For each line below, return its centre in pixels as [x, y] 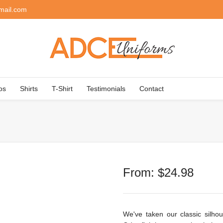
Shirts [29, 89]
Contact [152, 89]
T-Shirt [62, 89]
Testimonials [106, 89]
